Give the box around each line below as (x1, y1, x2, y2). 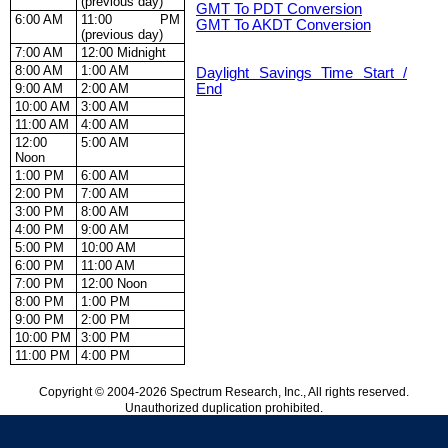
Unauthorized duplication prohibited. (125, 401, 323, 415)
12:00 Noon (81, 276, 147, 292)
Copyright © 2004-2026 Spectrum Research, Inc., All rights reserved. (39, 385, 409, 399)
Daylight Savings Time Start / (196, 65, 407, 82)
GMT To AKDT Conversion (196, 17, 371, 34)
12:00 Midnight (81, 45, 166, 61)
